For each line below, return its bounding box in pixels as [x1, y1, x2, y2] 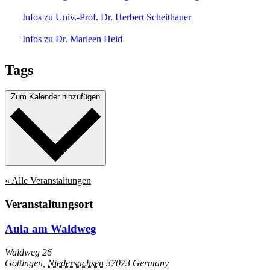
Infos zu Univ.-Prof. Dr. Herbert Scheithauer [22, 12, 191, 23]
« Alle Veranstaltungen [5, 175, 91, 186]
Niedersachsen [48, 257, 104, 268]
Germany [133, 257, 169, 268]
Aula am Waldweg [5, 222, 96, 235]
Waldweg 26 [5, 246, 52, 257]
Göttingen [5, 257, 43, 268]
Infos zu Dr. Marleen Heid [22, 34, 122, 45]
